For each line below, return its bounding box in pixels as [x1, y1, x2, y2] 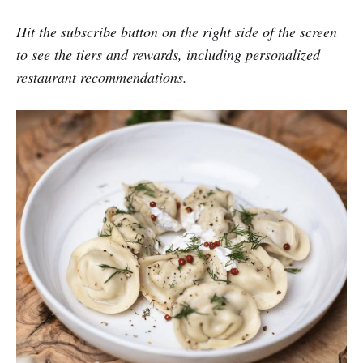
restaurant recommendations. [16, 66, 187, 87]
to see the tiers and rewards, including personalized [16, 44, 320, 64]
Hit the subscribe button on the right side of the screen [16, 21, 337, 41]
